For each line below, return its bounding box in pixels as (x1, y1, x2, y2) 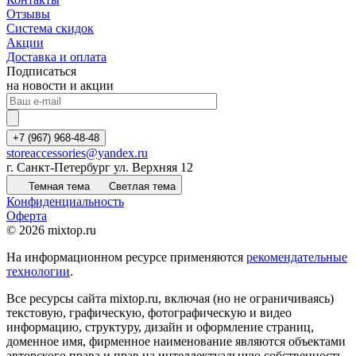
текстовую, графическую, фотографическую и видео (6, 306, 292, 320)
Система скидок (6, 21, 94, 36)
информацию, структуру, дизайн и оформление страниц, (6, 320, 314, 335)
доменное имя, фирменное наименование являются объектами (6, 335, 346, 349)
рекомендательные (246, 250, 347, 265)
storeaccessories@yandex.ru (6, 146, 148, 161)
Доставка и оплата (6, 50, 106, 64)
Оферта (6, 209, 47, 223)
